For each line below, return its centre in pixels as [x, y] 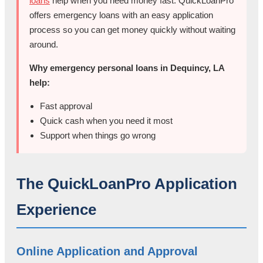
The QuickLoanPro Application [127, 184]
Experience [56, 210]
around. [44, 45]
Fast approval [66, 106]
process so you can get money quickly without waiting [132, 30]
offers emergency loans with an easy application [121, 15]
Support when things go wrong [98, 136]
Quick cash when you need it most [106, 121]
